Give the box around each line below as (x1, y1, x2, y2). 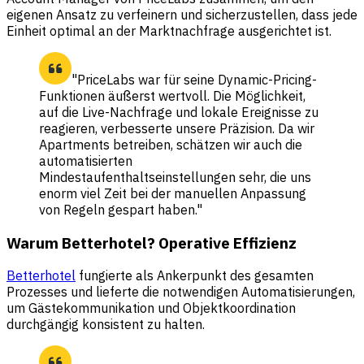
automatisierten (39, 152, 132, 169)
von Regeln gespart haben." (39, 201, 202, 218)
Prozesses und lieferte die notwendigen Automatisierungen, (6, 284, 355, 301)
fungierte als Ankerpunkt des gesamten (76, 267, 314, 284)
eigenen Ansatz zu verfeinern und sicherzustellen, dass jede (6, 6, 357, 23)
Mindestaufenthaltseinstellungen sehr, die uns (39, 168, 311, 185)
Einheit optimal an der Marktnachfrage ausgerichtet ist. (6, 22, 331, 39)
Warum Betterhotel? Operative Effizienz (6, 232, 297, 253)
